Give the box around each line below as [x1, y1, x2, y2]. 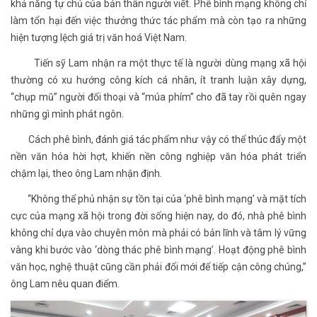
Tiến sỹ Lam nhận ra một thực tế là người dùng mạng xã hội [11, 57, 306, 69]
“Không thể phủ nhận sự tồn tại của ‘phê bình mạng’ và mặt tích [11, 193, 306, 205]
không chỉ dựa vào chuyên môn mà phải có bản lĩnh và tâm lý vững [11, 227, 306, 239]
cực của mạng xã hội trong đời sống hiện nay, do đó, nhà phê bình [11, 210, 306, 222]
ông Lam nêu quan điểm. [11, 278, 120, 290]
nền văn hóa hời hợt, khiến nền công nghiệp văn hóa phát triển [11, 151, 306, 163]
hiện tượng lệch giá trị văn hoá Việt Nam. [11, 32, 187, 44]
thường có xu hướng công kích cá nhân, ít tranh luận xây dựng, [11, 74, 306, 86]
